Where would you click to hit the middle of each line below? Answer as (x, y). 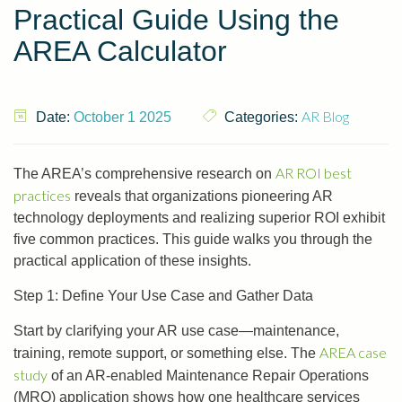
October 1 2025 (122, 117)
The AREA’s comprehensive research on (144, 174)
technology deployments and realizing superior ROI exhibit (199, 218)
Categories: (261, 117)
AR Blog (325, 116)
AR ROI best (314, 173)
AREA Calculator (120, 51)
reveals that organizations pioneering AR (202, 196)
